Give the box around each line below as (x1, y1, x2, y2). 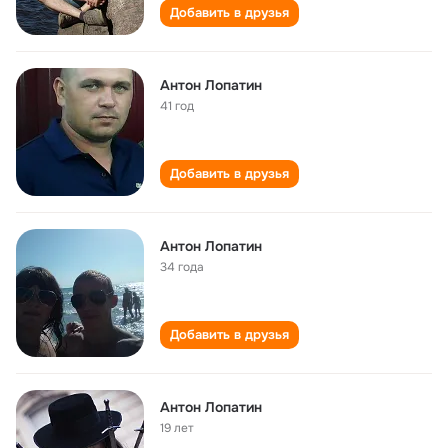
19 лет (160, 420, 194, 436)
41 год (160, 98, 194, 114)
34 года (160, 259, 204, 275)
